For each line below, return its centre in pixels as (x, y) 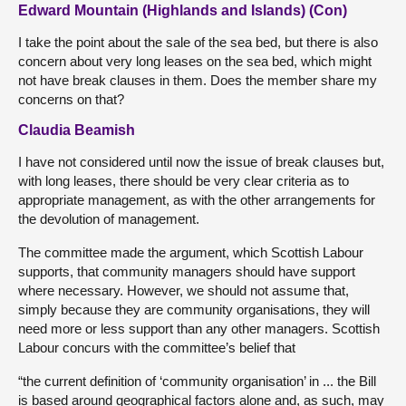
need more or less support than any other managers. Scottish (199, 328)
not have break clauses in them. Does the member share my (198, 80)
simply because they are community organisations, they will (194, 309)
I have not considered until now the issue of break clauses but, (201, 161)
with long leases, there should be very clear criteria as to (184, 180)
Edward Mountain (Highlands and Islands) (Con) (183, 10)
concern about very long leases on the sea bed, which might (195, 61)
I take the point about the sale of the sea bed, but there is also (198, 42)
